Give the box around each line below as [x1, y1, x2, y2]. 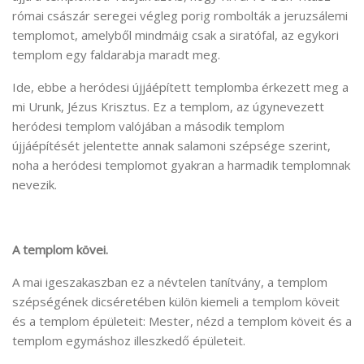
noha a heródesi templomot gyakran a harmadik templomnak [12, 157, 350, 174]
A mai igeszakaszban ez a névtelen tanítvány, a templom [12, 274, 327, 291]
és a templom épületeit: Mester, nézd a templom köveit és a [12, 313, 352, 330]
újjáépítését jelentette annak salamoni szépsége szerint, [12, 137, 331, 154]
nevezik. [12, 176, 57, 193]
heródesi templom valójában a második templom [12, 118, 284, 135]
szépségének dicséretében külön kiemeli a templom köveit [12, 293, 340, 310]
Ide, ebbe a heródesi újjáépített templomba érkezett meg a [12, 79, 349, 96]
